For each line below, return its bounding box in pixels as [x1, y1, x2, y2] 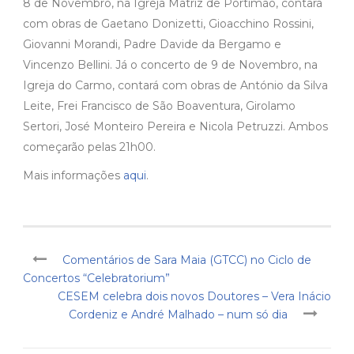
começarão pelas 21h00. [23, 140, 156, 155]
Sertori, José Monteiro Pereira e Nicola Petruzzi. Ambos [23, 119, 328, 134]
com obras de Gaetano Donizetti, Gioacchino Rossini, [23, 17, 314, 32]
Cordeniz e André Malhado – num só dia [69, 307, 288, 322]
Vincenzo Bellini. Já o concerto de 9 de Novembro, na [23, 58, 318, 73]
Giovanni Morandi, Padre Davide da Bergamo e [23, 37, 281, 52]
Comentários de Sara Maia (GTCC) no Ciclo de [62, 253, 311, 268]
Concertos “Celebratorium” [23, 271, 170, 286]
